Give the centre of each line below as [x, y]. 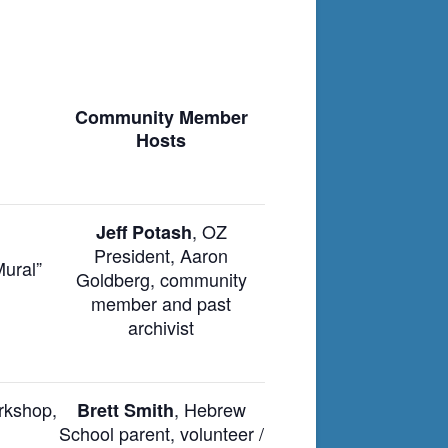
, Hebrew [209, 408]
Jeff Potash [143, 231]
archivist [161, 326]
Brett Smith [125, 409]
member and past [161, 302]
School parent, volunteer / [161, 432]
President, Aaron [161, 254]
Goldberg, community [161, 278]
